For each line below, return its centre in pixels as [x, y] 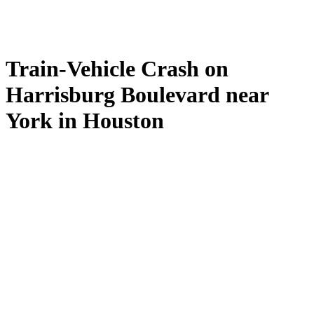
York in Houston [85, 120]
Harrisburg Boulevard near [137, 94]
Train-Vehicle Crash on [117, 68]
